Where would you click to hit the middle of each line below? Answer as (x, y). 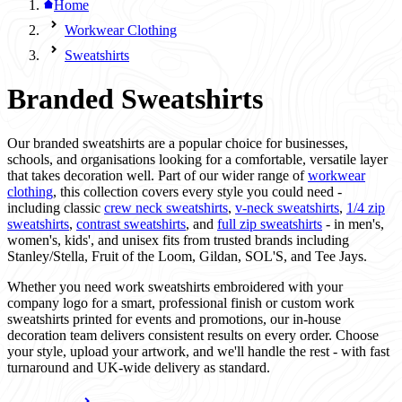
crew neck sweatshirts (166, 207)
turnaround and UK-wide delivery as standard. (139, 367)
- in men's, (353, 223)
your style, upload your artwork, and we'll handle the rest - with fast (198, 351)
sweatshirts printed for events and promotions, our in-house (174, 319)
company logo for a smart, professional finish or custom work (181, 302)
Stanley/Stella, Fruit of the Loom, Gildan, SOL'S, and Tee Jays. (187, 256)
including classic (56, 207)
